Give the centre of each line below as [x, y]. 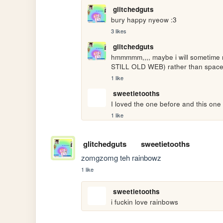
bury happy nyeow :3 [144, 20]
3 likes [119, 31]
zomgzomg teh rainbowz [121, 158]
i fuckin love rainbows [145, 202]
